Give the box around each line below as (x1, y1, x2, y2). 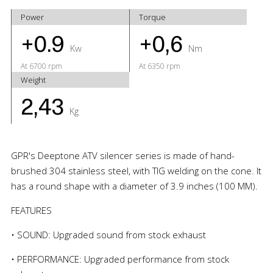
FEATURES (10, 204, 52, 216)
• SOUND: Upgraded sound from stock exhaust (10, 228, 206, 241)
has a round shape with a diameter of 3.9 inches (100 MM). (10, 179, 258, 192)
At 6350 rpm (138, 60, 180, 71)
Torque (138, 11, 166, 23)
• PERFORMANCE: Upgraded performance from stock (10, 252, 229, 265)
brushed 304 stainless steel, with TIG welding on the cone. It (10, 164, 261, 177)
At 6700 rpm (20, 60, 62, 71)
